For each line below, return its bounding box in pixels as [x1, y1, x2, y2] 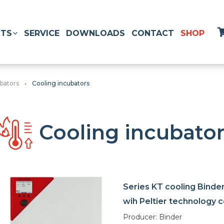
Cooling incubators [32, 79, 89, 87]
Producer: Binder [123, 212, 182, 222]
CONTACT [131, 28, 174, 38]
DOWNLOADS [66, 28, 125, 38]
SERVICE [24, 28, 59, 38]
